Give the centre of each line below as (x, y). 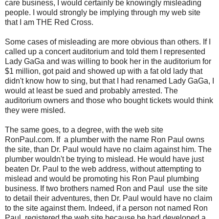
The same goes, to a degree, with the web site (84, 130)
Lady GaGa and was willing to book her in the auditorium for (108, 61)
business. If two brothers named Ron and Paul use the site (106, 188)
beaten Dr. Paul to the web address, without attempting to (103, 169)
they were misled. (35, 110)
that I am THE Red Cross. (49, 22)
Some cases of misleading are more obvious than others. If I (108, 42)
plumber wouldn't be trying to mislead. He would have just (104, 159)
